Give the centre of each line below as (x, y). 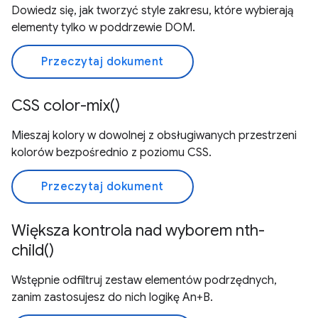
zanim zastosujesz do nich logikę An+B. (112, 297)
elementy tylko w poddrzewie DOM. (103, 28)
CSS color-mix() (66, 105)
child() (33, 250)
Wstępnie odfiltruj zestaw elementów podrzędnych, (144, 280)
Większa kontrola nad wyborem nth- (138, 230)
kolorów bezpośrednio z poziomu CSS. (111, 153)
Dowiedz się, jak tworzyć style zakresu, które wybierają (153, 11)
